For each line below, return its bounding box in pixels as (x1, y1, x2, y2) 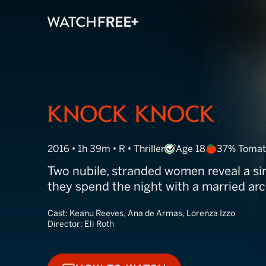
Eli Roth (84, 219, 114, 229)
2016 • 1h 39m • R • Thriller (47, 143, 164, 154)
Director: (47, 219, 84, 229)
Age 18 (176, 143, 205, 154)
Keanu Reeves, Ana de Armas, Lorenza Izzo (69, 208, 235, 218)
